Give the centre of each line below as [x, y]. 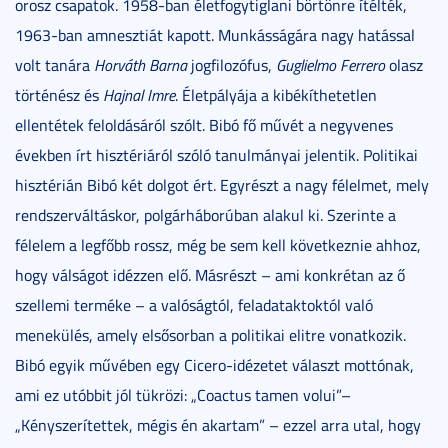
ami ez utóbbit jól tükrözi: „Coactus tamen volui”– [183, 394]
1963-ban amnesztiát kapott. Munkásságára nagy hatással [215, 34]
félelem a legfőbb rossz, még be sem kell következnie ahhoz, [218, 244]
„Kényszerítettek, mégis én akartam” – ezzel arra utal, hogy [218, 424]
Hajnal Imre [139, 94]
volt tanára [54, 64]
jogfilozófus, [231, 64]
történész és [59, 94]
